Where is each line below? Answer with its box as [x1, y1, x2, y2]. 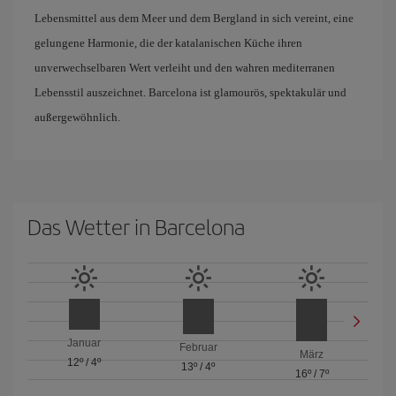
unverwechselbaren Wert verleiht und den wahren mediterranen [34, 61, 335, 74]
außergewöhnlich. [34, 110, 120, 124]
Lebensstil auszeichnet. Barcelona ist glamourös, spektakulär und [34, 86, 346, 99]
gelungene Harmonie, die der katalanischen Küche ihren [34, 36, 302, 49]
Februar [179, 340, 217, 354]
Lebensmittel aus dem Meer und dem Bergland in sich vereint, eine [34, 11, 354, 25]
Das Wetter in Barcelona [27, 211, 245, 241]
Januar [67, 337, 102, 350]
